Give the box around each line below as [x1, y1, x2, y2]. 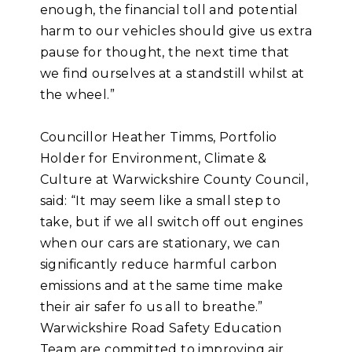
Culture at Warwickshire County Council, [39, 172, 309, 188]
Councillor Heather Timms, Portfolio [39, 130, 277, 145]
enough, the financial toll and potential [39, 2, 299, 18]
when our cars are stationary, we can [39, 236, 280, 251]
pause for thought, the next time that [39, 45, 290, 60]
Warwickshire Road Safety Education [39, 321, 282, 336]
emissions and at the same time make [39, 278, 284, 294]
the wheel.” [39, 87, 115, 103]
